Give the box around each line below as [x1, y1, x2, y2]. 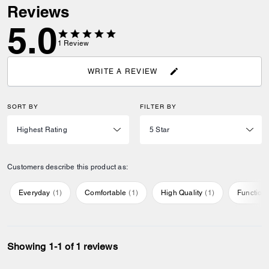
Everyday [19, 189, 50, 197]
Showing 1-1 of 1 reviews [7, 241, 118, 252]
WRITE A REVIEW [87, 67, 158, 76]
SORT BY [7, 103, 38, 110]
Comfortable [85, 189, 127, 197]
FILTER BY [140, 103, 177, 110]
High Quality [161, 189, 203, 197]
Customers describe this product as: [7, 163, 128, 171]
